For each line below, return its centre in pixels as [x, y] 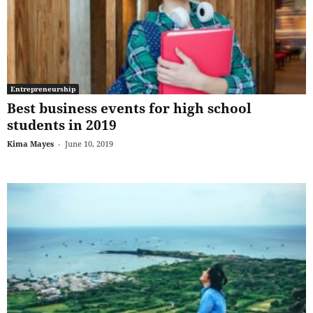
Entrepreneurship [43, 88]
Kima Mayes [30, 143]
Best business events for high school [129, 108]
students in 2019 [62, 125]
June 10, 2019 [89, 143]
